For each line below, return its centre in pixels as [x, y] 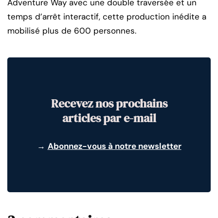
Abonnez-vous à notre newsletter [114, 146]
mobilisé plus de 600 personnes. [72, 30]
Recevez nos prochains [109, 103]
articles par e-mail [109, 118]
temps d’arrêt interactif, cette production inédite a [107, 16]
